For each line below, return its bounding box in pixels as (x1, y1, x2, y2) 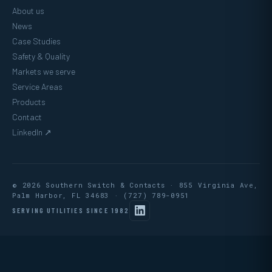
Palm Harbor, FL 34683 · (12, 190, 124, 200)
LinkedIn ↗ (12, 126, 52, 137)
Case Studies (12, 35, 61, 46)
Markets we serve (12, 66, 75, 76)
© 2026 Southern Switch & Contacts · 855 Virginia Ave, (12, 180, 258, 189)
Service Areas (12, 81, 63, 92)
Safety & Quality (12, 50, 70, 61)
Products (12, 96, 46, 107)
